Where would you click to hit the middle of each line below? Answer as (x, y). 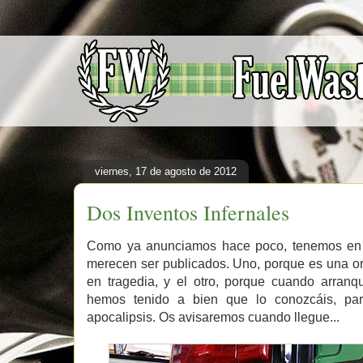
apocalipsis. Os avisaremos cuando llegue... (213, 317)
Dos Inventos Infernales (188, 212)
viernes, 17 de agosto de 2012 (166, 171)
